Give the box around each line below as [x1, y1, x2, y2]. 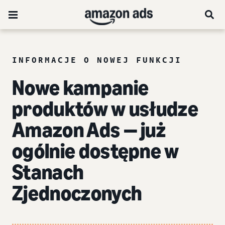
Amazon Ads [12, 117, 121, 143]
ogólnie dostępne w [12, 138, 179, 164]
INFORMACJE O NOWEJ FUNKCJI [12, 55, 182, 65]
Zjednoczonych [12, 180, 142, 206]
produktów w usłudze [12, 96, 199, 122]
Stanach [12, 159, 84, 185]
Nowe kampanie [12, 75, 149, 100]
